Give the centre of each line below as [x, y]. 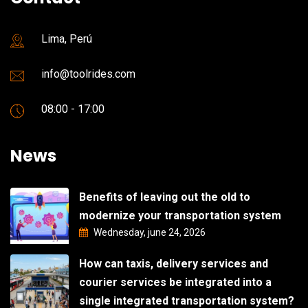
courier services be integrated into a [175, 282]
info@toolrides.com [88, 74]
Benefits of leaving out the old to [165, 197]
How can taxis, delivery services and [174, 263]
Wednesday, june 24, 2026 [148, 232]
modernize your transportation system [180, 215]
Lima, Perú [67, 38]
